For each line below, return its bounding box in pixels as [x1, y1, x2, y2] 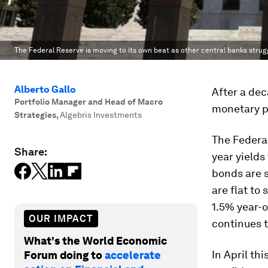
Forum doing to [24, 248, 105, 261]
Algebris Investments [60, 110, 142, 120]
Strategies [14, 110, 56, 120]
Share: [14, 145, 47, 158]
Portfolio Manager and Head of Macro [14, 97, 163, 106]
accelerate [105, 248, 161, 261]
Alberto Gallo [14, 84, 76, 95]
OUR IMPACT [29, 212, 93, 224]
